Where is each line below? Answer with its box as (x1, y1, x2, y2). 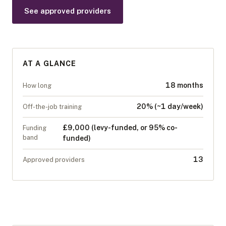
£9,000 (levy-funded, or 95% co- (62, 124, 178, 132)
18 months (165, 81, 203, 89)
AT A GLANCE (23, 60, 77, 68)
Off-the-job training (23, 103, 82, 110)
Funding (23, 124, 46, 132)
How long (23, 82, 51, 89)
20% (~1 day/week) (136, 102, 203, 110)
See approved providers (24, 7, 111, 15)
